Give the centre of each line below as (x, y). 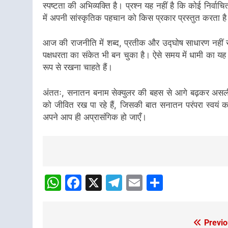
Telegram (159, 182)
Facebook (119, 182)
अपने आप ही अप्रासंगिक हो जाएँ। (95, 117)
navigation (86, 174)
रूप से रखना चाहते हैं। (78, 67)
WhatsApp (101, 182)
